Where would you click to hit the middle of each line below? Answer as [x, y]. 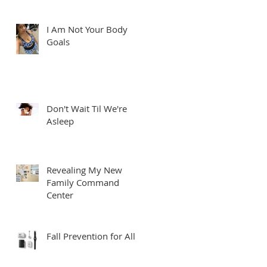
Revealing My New [84, 170]
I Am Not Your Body [87, 29]
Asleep [60, 121]
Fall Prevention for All [91, 236]
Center [60, 195]
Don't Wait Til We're [87, 108]
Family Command [83, 182]
